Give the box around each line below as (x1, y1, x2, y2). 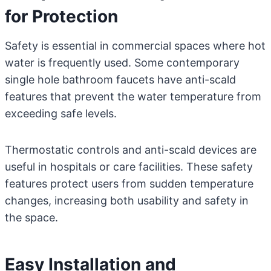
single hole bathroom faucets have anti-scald (5, 73, 236, 86)
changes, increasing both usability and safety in (5, 194, 249, 207)
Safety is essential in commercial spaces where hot (5, 39, 266, 52)
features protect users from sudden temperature (5, 177, 253, 190)
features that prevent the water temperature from (5, 90, 261, 103)
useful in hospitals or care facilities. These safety (5, 160, 253, 173)
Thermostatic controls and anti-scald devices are (5, 143, 256, 156)
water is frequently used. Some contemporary (5, 56, 240, 69)
